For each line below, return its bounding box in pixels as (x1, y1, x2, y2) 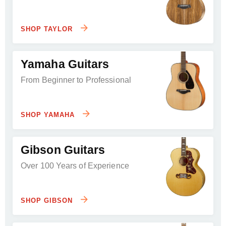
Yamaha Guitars (21, 57, 109, 71)
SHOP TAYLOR (21, 25, 75, 33)
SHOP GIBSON (21, 196, 75, 204)
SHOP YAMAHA (21, 110, 77, 119)
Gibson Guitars (21, 143, 105, 156)
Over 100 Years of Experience (21, 161, 129, 170)
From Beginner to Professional (21, 75, 131, 84)
